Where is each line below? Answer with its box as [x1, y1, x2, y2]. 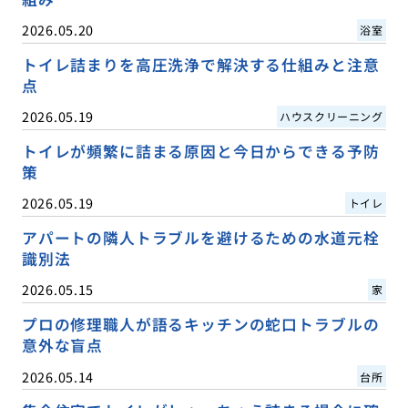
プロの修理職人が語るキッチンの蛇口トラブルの [21, 313, 380, 336]
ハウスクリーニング [280, 108, 383, 125]
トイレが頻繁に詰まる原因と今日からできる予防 [21, 140, 380, 163]
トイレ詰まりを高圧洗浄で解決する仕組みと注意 [21, 54, 380, 76]
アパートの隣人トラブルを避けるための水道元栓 [21, 227, 380, 250]
